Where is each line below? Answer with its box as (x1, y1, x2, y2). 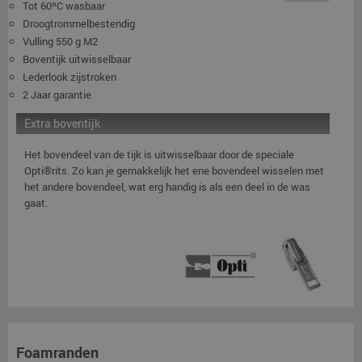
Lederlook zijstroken (23, 69, 116, 85)
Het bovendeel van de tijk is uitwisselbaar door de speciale (24, 147, 294, 162)
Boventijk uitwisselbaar (23, 52, 131, 67)
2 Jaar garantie (23, 87, 91, 103)
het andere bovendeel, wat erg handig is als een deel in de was (24, 179, 310, 195)
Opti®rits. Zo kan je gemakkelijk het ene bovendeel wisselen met (24, 163, 324, 179)
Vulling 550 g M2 (23, 34, 98, 49)
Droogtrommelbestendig (23, 16, 135, 32)
